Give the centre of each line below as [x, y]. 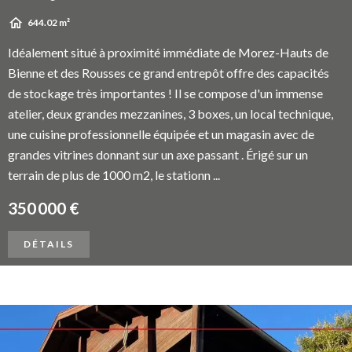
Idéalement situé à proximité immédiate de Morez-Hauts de [168, 52]
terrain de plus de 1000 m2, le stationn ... [114, 175]
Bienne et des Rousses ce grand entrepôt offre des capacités [169, 73]
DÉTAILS [49, 244]
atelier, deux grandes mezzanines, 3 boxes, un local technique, [170, 114]
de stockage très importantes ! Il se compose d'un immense [165, 93]
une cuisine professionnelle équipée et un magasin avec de [161, 134]
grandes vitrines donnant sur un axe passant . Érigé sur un [158, 154]
